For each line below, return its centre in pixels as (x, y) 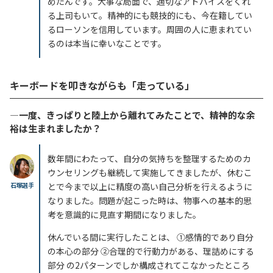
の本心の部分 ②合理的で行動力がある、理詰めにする (151, 251)
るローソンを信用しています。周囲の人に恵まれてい (150, 30)
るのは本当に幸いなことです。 (107, 44)
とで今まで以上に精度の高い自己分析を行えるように (150, 187)
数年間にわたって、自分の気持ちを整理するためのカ (149, 159)
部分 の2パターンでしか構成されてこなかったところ (149, 265)
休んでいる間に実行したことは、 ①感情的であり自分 (151, 237)
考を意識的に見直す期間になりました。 (124, 215)
